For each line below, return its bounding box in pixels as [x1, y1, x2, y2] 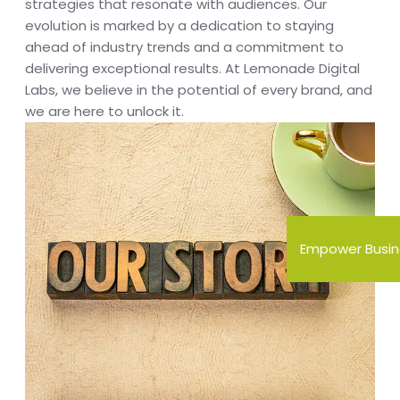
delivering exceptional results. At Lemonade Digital [25, 59, 360, 79]
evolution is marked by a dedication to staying [25, 16, 334, 36]
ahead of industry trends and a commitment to [25, 37, 344, 57]
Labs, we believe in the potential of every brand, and [25, 80, 372, 100]
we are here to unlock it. [25, 102, 184, 121]
